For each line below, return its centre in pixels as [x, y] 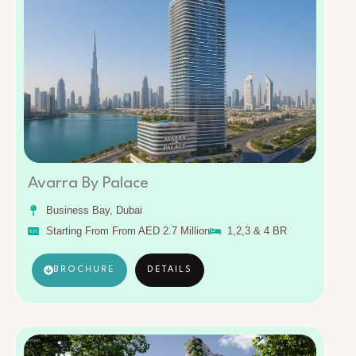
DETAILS [170, 270]
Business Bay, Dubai [94, 211]
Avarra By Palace [88, 184]
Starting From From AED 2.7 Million [128, 231]
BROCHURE [84, 270]
